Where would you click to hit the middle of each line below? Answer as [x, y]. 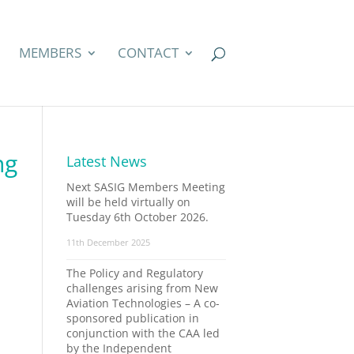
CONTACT [148, 53]
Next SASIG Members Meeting [145, 187]
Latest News [106, 161]
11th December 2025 [108, 242]
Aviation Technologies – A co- [143, 303]
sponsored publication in [132, 318]
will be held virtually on [128, 202]
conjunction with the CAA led [143, 333]
